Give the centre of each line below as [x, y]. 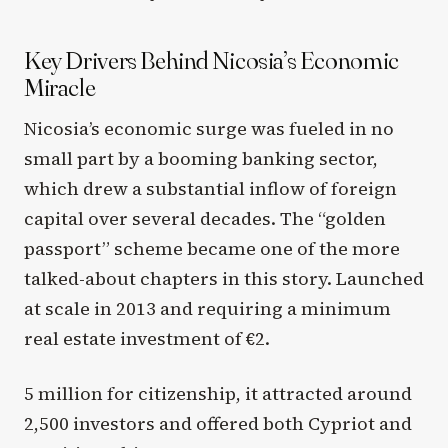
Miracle [60, 86]
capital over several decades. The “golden [205, 218]
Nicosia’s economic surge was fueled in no [209, 128]
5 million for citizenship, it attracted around [218, 393]
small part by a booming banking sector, [201, 158]
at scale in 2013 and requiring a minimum [207, 308]
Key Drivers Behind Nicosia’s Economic [211, 59]
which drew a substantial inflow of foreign [210, 188]
